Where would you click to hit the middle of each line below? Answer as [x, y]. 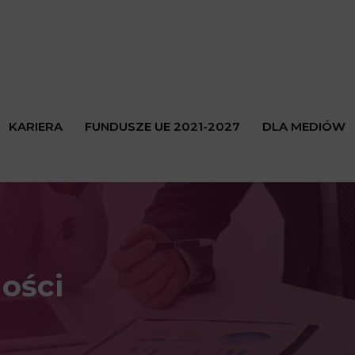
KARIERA [35, 126]
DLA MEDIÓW [303, 126]
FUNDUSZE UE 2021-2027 [162, 126]
